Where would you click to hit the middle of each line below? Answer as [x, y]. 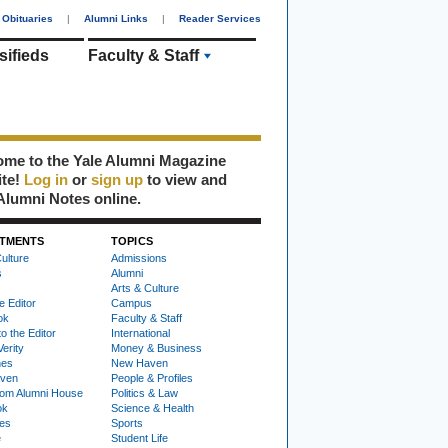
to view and [185, 179]
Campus [131, 303]
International [140, 333]
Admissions [139, 258]
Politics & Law [144, 393]
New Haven [139, 363]
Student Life [139, 438]
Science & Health [152, 408]
